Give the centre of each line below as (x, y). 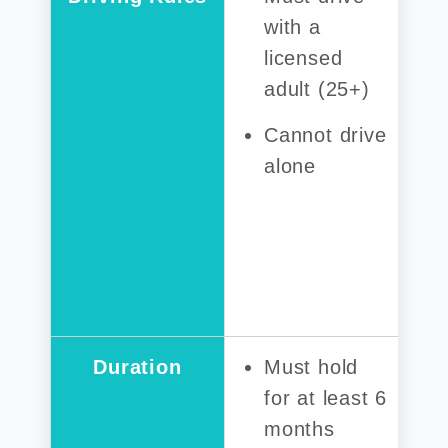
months (299, 429)
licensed (303, 58)
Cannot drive (325, 135)
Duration (137, 367)
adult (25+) (317, 89)
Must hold (311, 367)
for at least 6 (326, 398)
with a (292, 27)
